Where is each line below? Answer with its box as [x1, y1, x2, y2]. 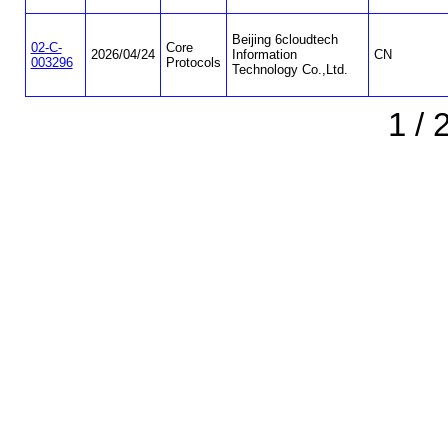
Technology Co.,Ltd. [231, 62, 348, 78]
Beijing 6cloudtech [231, 32, 338, 48]
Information [231, 47, 297, 63]
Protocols [165, 55, 221, 71]
